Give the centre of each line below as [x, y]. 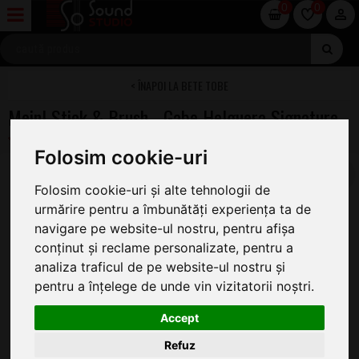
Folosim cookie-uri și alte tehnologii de [153, 190]
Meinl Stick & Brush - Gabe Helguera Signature [173, 117]
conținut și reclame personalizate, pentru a [164, 247]
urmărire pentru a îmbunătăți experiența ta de [173, 209]
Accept [179, 318]
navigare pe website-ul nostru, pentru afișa [165, 228]
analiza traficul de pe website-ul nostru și [160, 266]
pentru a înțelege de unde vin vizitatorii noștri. [175, 286]
